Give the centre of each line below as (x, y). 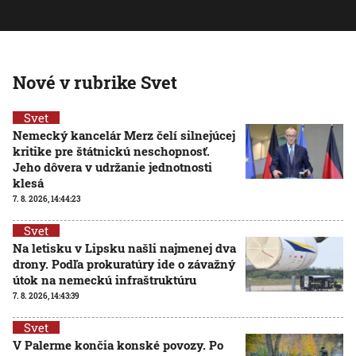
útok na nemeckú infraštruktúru (104, 279)
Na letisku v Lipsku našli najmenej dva (124, 248)
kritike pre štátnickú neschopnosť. (111, 151)
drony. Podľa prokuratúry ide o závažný (124, 263)
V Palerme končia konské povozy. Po (118, 344)
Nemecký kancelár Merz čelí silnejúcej (124, 135)
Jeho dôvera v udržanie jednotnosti (112, 166)
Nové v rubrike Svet (95, 82)
